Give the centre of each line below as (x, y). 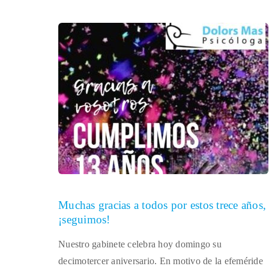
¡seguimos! (84, 219)
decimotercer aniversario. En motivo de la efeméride (161, 261)
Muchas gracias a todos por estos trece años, (162, 205)
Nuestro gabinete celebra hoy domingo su (140, 244)
